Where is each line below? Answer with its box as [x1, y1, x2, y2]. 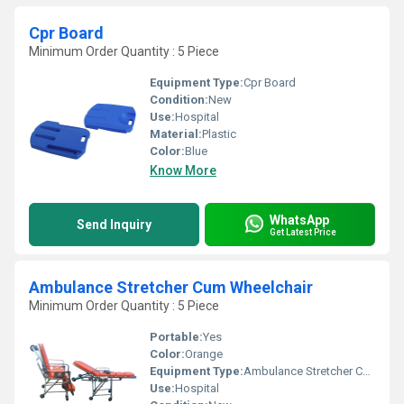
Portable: [150, 330, 203, 344]
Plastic [202, 127, 236, 141]
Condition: [150, 93, 208, 106]
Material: [150, 127, 202, 141]
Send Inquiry [77, 217, 151, 232]
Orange [185, 347, 223, 361]
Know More [150, 163, 216, 178]
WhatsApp [270, 212, 329, 227]
